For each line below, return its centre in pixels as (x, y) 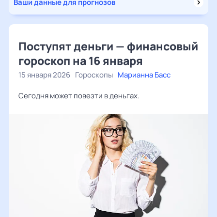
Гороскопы (94, 75)
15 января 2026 (44, 75)
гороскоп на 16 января (81, 61)
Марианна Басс (144, 75)
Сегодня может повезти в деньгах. (79, 96)
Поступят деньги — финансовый (108, 46)
